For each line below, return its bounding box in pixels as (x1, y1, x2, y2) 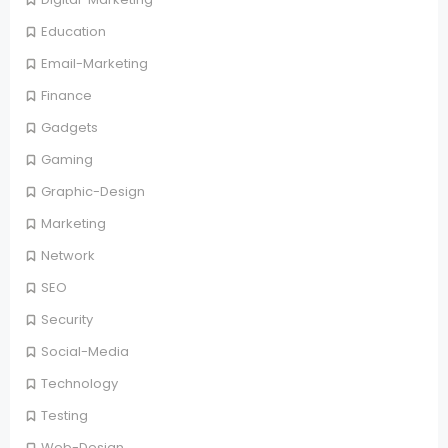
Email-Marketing (41, 54, 148, 74)
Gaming (41, 150, 93, 170)
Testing (41, 406, 88, 426)
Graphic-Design (41, 182, 145, 202)
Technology (41, 374, 118, 394)
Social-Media (41, 342, 129, 362)
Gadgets (41, 118, 98, 138)
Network (41, 246, 95, 266)
